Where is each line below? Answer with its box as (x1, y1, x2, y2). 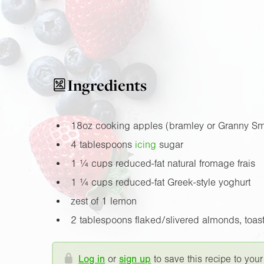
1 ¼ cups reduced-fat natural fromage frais (70, 157, 255, 169)
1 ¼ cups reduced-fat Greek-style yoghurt (70, 176, 250, 188)
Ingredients (67, 74, 147, 95)
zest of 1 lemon (70, 195, 137, 207)
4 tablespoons (70, 138, 135, 150)
